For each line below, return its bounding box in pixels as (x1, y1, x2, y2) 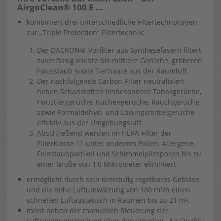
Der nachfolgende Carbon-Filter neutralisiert (37, 76, 184, 86)
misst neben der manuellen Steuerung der (27, 206, 168, 215)
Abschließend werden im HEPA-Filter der (37, 128, 172, 138)
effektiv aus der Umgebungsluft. (37, 118, 144, 127)
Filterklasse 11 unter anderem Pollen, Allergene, (37, 139, 195, 148)
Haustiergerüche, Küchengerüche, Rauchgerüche (37, 97, 199, 107)
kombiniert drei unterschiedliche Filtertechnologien (27, 17, 197, 27)
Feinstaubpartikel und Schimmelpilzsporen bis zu (37, 149, 201, 158)
